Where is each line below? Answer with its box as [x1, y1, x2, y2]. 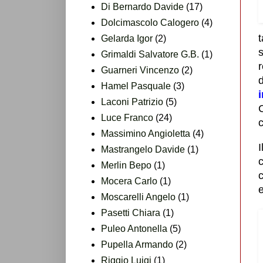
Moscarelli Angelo [101, 191, 176, 202]
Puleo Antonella [101, 223, 167, 234]
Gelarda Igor [101, 33, 153, 43]
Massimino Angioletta [101, 128, 190, 139]
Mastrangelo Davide [101, 144, 185, 154]
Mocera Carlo [101, 176, 157, 186]
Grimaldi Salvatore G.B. [101, 49, 199, 59]
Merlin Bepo [101, 160, 151, 170]
